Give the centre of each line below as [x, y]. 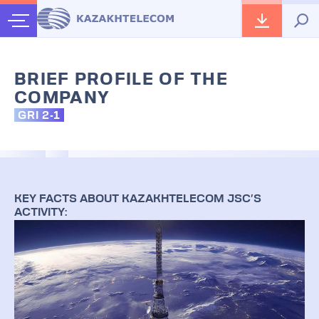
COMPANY [62, 99]
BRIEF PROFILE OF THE [121, 80]
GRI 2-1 [39, 116]
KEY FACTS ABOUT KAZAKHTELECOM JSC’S [138, 199]
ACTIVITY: [41, 213]
